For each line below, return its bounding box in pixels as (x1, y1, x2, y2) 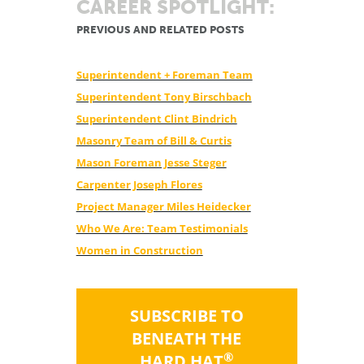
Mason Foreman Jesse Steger (76, 155, 227, 170)
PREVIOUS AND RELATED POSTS (76, 24, 245, 36)
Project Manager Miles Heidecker (76, 199, 251, 214)
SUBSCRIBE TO (129, 305, 244, 327)
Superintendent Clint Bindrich (76, 111, 237, 126)
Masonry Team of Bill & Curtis (76, 133, 232, 148)
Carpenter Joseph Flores (76, 177, 202, 192)
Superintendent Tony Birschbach (76, 89, 252, 104)
